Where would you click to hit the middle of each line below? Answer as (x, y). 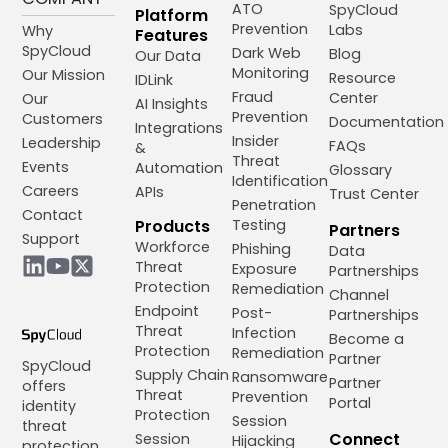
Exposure (264, 268)
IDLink (153, 79)
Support (51, 238)
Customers (63, 118)
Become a (366, 338)
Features (171, 35)
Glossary (360, 169)
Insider (255, 140)
